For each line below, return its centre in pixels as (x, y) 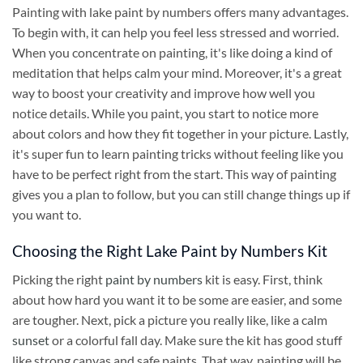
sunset (31, 340)
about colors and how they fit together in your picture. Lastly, (180, 134)
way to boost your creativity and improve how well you (164, 93)
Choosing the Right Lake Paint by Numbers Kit (170, 251)
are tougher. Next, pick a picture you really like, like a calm (170, 319)
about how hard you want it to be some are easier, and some (177, 299)
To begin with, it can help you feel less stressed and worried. (175, 32)
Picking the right (59, 279)
